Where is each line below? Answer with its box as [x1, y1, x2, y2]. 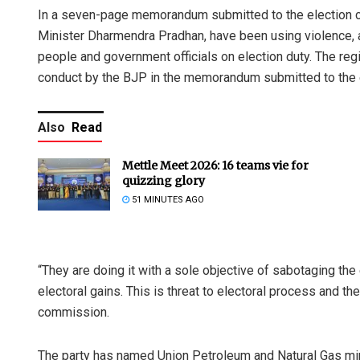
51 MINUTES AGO [129, 194, 204, 206]
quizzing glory [122, 174, 205, 189]
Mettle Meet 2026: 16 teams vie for [122, 158, 309, 174]
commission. [38, 305, 109, 321]
